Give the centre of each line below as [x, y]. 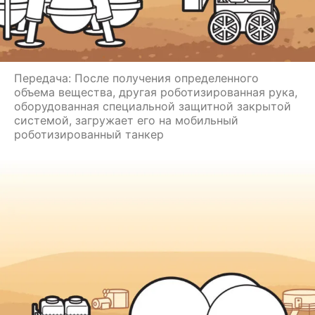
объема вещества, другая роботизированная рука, [156, 92]
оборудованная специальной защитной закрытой [153, 106]
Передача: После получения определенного [136, 78]
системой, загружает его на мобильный [126, 120]
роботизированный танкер [89, 134]
